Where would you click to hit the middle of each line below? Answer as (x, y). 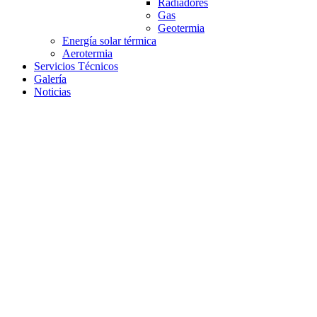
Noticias (52, 92)
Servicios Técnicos (76, 67)
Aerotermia (87, 54)
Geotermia (181, 28)
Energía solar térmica (109, 41)
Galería (50, 79)
